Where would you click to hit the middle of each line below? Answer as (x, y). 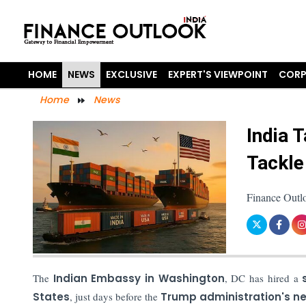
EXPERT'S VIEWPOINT (218, 74)
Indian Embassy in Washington (139, 278)
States (51, 296)
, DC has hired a (263, 278)
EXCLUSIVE (132, 74)
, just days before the (115, 296)
